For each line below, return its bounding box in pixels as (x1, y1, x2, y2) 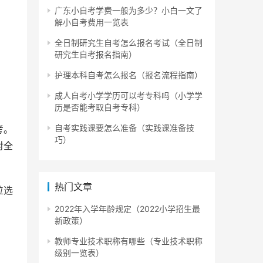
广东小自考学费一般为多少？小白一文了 (55, 5, 203, 16)
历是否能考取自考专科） (55, 102, 145, 113)
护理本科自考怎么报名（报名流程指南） (55, 70, 203, 80)
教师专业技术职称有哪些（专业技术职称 (55, 236, 203, 247)
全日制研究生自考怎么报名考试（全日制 (55, 38, 203, 48)
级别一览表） (55, 248, 104, 258)
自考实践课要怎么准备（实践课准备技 (55, 123, 194, 133)
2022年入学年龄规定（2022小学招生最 (55, 204, 200, 214)
